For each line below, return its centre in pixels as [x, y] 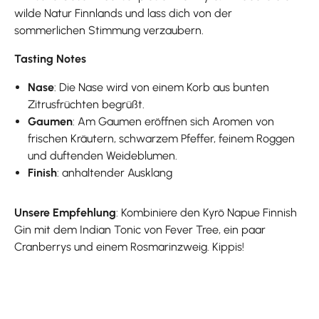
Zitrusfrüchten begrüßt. [88, 104]
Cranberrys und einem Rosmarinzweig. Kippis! [129, 246]
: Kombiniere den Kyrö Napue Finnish [206, 212]
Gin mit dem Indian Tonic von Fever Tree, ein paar [140, 229]
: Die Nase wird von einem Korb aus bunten [162, 87]
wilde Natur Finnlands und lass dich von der [123, 13]
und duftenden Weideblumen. [103, 155]
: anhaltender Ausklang [116, 172]
